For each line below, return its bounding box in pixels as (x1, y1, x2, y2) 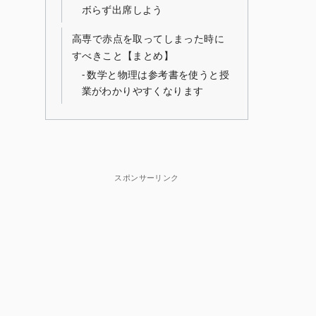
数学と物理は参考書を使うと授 (87, 68, 230, 82)
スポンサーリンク (114, 171, 179, 183)
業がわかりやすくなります (81, 84, 204, 98)
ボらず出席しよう (81, 3, 163, 17)
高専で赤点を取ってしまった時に (71, 32, 224, 45)
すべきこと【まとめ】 (71, 49, 174, 62)
